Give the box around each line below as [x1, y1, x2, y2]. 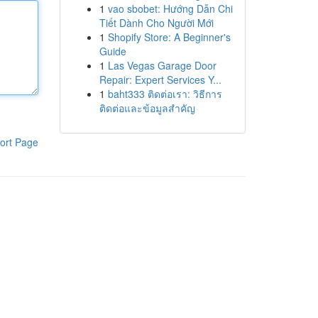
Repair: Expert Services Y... [99, 72, 221, 87]
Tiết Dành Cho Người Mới [99, 16, 214, 30]
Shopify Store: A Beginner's [107, 30, 231, 44]
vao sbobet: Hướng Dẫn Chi [107, 1, 233, 16]
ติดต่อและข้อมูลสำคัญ [99, 101, 195, 115]
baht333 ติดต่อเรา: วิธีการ [107, 87, 222, 101]
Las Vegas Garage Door [107, 58, 216, 72]
